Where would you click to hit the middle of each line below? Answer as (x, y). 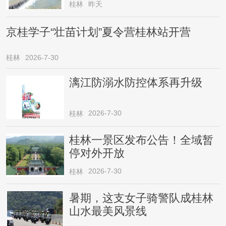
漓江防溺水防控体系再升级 (136, 82)
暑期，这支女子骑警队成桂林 (142, 198)
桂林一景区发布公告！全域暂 (142, 140)
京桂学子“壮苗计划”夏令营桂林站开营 (98, 33)
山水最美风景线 (108, 211)
